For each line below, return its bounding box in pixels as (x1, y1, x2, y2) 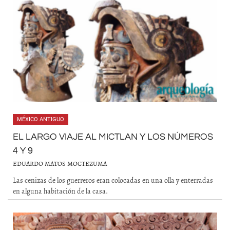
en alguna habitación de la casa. (13, 186, 108, 196)
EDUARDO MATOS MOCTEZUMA (13, 159, 107, 168)
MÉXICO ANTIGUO (17, 116, 64, 123)
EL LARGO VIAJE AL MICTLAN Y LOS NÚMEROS (13, 132, 213, 142)
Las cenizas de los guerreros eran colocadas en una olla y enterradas (13, 175, 213, 185)
